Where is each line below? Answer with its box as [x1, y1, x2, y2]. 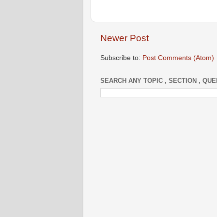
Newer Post [100, 33, 149, 44]
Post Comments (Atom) [142, 54, 214, 62]
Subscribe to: [100, 54, 142, 62]
